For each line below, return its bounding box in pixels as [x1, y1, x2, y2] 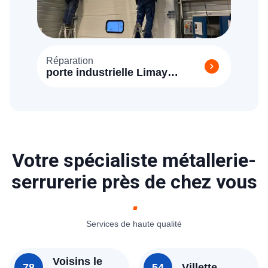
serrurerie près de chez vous [11, 170, 257, 193]
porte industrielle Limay [46, 66, 167, 78]
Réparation [46, 56, 93, 66]
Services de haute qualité [86, 219, 182, 229]
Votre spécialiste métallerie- [12, 149, 256, 172]
